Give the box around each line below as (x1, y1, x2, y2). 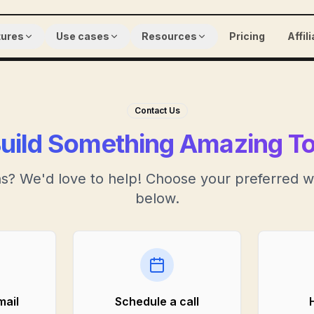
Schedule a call (115, 294, 199, 308)
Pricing (228, 30, 265, 42)
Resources (141, 30, 197, 42)
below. (135, 190, 179, 207)
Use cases (55, 30, 109, 42)
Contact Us (134, 105, 180, 116)
